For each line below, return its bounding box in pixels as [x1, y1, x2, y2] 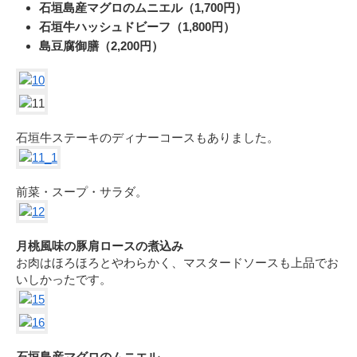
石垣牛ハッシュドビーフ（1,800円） [39, 19, 235, 33]
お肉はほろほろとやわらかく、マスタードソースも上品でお [16, 255, 339, 269]
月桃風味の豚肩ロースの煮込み [16, 238, 183, 253]
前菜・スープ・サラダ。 [16, 184, 147, 198]
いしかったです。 [16, 272, 112, 286]
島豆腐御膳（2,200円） [39, 38, 163, 53]
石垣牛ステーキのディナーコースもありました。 [16, 130, 279, 144]
